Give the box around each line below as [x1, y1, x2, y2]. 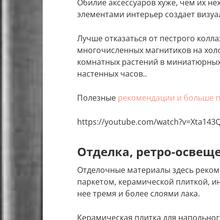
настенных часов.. [77, 68, 147, 80]
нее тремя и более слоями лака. [77, 188, 200, 199]
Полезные [77, 92, 118, 104]
